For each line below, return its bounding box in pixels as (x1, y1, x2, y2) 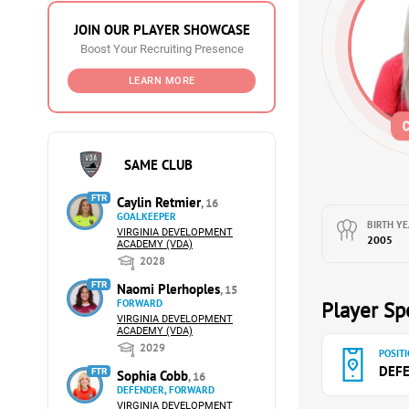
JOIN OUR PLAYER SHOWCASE (73, 21, 250, 38)
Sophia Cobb (117, 367, 188, 384)
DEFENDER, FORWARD (117, 383, 215, 396)
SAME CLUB (124, 155, 194, 173)
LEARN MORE (128, 75, 195, 87)
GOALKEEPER (117, 210, 176, 223)
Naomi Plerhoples (117, 280, 220, 298)
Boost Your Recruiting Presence (79, 42, 244, 56)
